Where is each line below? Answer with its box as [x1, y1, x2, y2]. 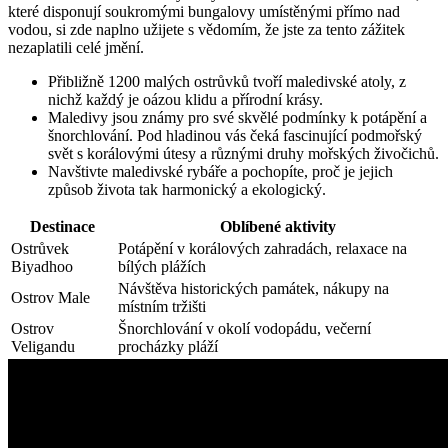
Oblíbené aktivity [219, 217, 336, 235]
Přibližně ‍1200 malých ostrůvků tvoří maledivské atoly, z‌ [48, 72, 406, 90]
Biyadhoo [11, 257, 73, 275]
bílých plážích [118, 257, 206, 275]
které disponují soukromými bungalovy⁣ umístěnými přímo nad [8, 2, 400, 20]
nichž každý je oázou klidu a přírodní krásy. [48, 90, 323, 108]
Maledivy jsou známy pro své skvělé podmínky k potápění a [48, 108, 427, 126]
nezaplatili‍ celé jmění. [8, 38, 144, 56]
